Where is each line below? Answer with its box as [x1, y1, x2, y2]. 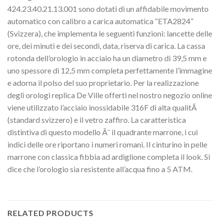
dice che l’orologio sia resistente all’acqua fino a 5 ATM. [7, 164, 192, 174]
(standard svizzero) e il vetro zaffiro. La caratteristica [7, 115, 186, 125]
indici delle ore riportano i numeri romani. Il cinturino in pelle [7, 140, 207, 149]
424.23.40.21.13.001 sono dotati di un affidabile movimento [7, 4, 209, 14]
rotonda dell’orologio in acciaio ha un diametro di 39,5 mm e [7, 53, 207, 63]
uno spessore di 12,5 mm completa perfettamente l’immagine [7, 66, 212, 75]
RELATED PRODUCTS [7, 208, 94, 218]
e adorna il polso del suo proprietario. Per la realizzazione [7, 78, 199, 88]
